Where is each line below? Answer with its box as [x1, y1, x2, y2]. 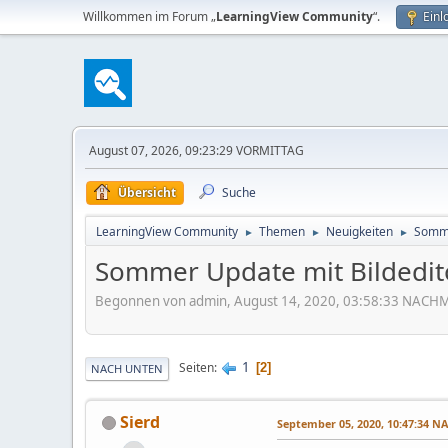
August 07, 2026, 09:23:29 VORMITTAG [89, 142, 304, 159]
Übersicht [118, 184, 176, 201]
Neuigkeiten [326, 223, 393, 240]
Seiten [179, 359, 214, 377]
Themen [259, 223, 305, 240]
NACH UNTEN [91, 360, 163, 376]
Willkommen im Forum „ [83, 8, 216, 25]
